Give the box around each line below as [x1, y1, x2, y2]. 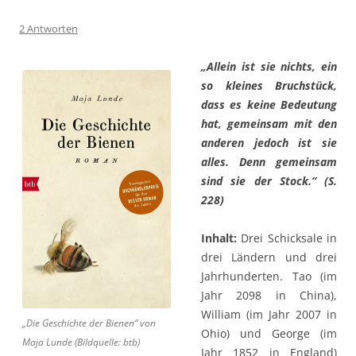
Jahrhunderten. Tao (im [201, 268, 337, 284]
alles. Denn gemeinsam [201, 153, 337, 169]
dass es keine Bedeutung [201, 96, 337, 112]
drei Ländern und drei [201, 249, 337, 265]
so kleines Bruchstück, [201, 77, 337, 93]
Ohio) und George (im [201, 325, 337, 341]
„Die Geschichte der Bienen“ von [22, 316, 156, 330]
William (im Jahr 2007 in [201, 306, 337, 322]
